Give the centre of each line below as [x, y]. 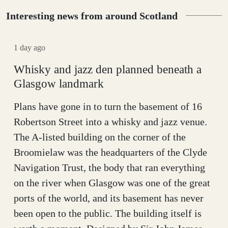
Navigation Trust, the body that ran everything [109, 167]
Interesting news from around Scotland [92, 16]
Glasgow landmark [59, 83]
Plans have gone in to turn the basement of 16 [108, 106]
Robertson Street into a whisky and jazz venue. [110, 121]
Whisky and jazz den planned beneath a [108, 69]
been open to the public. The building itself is [108, 213]
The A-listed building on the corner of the [100, 137]
